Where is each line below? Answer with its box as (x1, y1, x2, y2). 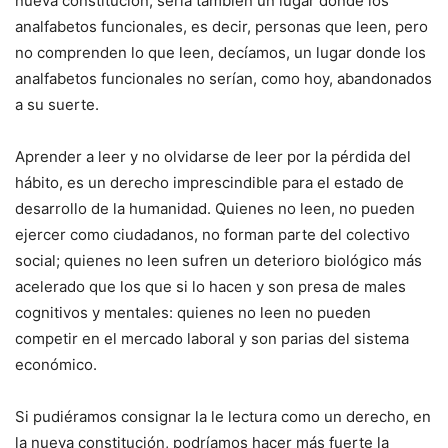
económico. (15, 355, 97, 375)
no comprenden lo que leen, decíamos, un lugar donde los (15, 43, 426, 63)
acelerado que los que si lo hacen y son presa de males (15, 277, 406, 297)
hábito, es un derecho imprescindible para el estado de (15, 173, 404, 193)
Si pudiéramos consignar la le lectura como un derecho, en (15, 407, 431, 427)
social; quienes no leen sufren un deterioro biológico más (15, 251, 422, 271)
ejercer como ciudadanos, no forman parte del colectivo (15, 225, 410, 245)
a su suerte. (15, 95, 99, 115)
